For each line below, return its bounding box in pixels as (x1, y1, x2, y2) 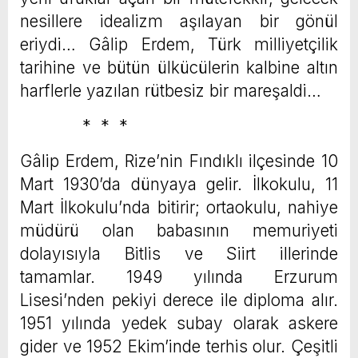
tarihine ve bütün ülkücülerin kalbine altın (20, 58, 338, 78)
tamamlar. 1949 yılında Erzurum (20, 267, 338, 288)
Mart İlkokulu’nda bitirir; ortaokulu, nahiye (20, 197, 338, 218)
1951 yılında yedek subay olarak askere (20, 313, 338, 334)
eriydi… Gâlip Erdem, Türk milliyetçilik (20, 34, 338, 55)
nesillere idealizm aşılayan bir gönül (20, 11, 338, 32)
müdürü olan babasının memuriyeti (20, 221, 338, 241)
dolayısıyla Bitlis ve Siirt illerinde (20, 244, 338, 265)
